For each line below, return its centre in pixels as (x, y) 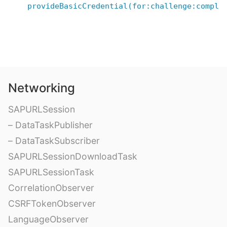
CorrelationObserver (51, 188)
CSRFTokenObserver (52, 203)
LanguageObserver (48, 219)
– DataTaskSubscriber (54, 141)
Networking (42, 88)
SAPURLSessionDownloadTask (73, 156)
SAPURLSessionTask (51, 172)
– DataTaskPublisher (50, 125)
